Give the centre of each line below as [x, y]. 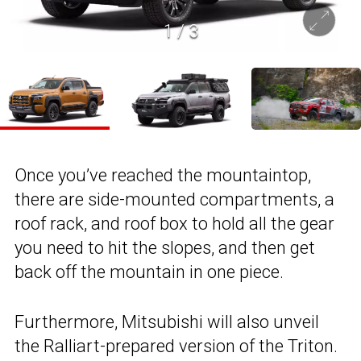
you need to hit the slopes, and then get [165, 247]
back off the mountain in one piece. [149, 272]
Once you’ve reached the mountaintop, [163, 175]
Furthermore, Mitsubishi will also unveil [167, 322]
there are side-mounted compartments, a [174, 199]
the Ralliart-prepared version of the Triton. [176, 346]
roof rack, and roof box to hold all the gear [174, 223]
